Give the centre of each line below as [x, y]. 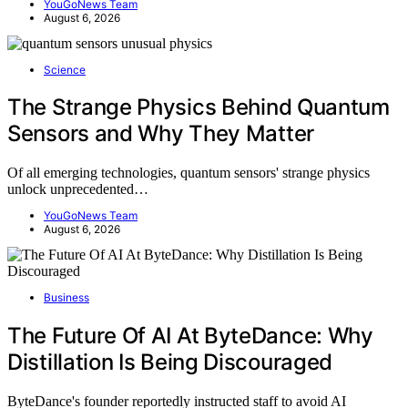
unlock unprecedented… [78, 189]
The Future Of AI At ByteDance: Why [190, 336]
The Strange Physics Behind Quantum [199, 107]
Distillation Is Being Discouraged [170, 362]
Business [66, 298]
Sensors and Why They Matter [161, 134]
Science [65, 69]
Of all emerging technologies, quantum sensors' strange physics [189, 173]
